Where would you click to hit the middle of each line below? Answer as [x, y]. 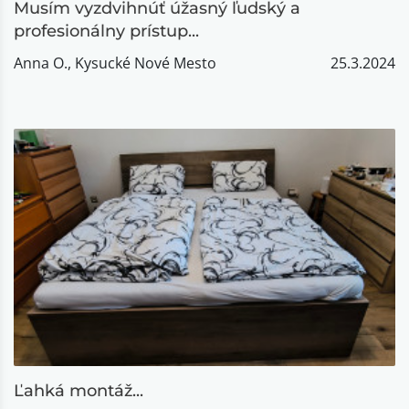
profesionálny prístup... [106, 31]
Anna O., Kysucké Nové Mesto [115, 63]
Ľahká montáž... [79, 391]
